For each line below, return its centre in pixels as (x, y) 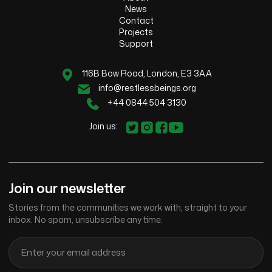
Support (136, 43)
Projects (136, 32)
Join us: (103, 126)
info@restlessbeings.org (147, 87)
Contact (136, 20)
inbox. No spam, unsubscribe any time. (86, 219)
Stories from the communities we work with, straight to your (128, 207)
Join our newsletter (67, 188)
